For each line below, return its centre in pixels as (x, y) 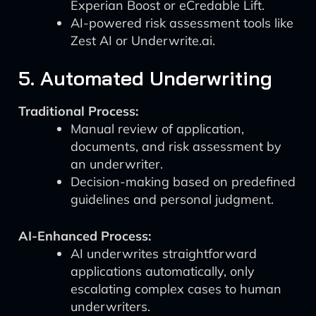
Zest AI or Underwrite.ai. (143, 41)
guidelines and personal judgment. (172, 199)
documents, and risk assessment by (176, 146)
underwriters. (110, 306)
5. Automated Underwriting (145, 78)
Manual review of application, (157, 129)
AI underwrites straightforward (164, 254)
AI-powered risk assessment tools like (182, 23)
